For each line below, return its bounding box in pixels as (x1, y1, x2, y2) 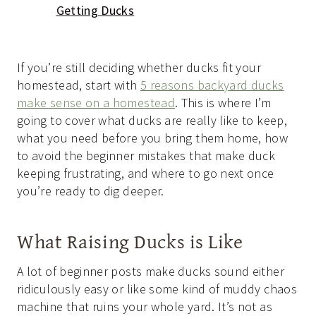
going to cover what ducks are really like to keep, (17, 112, 287, 129)
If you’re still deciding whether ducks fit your (17, 59, 261, 76)
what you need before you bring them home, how (17, 130, 288, 147)
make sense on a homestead (17, 95, 175, 111)
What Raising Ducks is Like (17, 226, 243, 256)
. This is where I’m (175, 95, 272, 111)
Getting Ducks (56, 2, 135, 19)
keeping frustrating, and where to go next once (17, 165, 274, 182)
